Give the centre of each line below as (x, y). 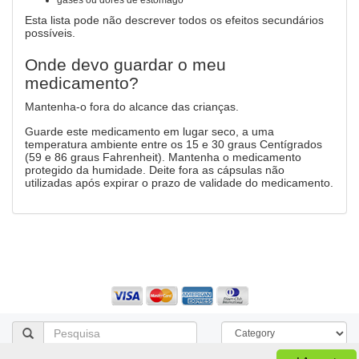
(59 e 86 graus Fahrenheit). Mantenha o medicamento (163, 157)
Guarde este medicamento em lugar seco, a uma (149, 131)
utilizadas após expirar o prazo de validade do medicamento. (179, 183)
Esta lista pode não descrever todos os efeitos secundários (174, 20)
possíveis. (50, 33)
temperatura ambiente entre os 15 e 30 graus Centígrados (173, 144)
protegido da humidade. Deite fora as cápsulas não (155, 170)
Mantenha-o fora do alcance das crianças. (132, 107)
